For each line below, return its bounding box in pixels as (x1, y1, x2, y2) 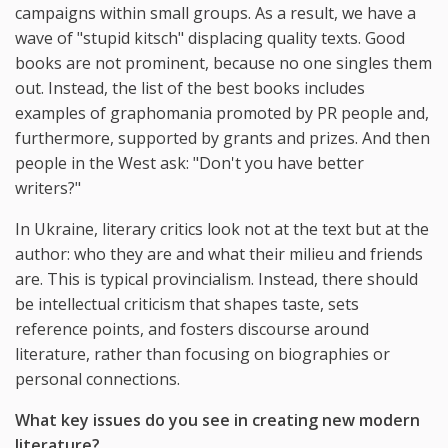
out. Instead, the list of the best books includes (15, 76, 365, 99)
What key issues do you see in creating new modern (15, 408, 420, 431)
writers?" (15, 176, 81, 199)
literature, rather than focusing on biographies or (15, 342, 390, 365)
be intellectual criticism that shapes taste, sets (15, 292, 359, 315)
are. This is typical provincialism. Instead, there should (15, 267, 418, 290)
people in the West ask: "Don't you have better (15, 151, 364, 174)
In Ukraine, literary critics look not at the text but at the (15, 217, 429, 240)
